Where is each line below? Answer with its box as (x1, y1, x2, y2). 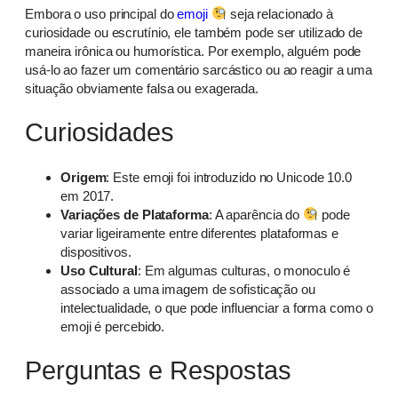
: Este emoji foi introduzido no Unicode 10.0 (106, 169, 353, 185)
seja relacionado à (226, 5, 334, 21)
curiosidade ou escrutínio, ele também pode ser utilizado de (25, 24, 363, 40)
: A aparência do (208, 206, 304, 222)
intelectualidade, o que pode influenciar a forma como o (60, 299, 373, 315)
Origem (60, 169, 107, 185)
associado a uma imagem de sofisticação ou (60, 281, 315, 297)
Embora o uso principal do (25, 5, 178, 21)
